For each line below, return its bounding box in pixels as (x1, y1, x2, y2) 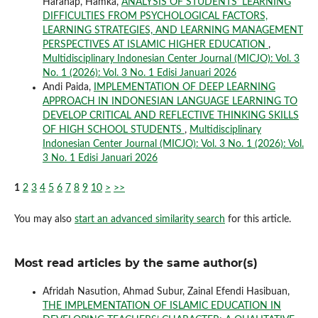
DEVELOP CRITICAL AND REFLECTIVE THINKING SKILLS (42, 110, 299, 121)
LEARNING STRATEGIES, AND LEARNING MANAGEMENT (42, 25, 303, 35)
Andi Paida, (42, 82, 94, 92)
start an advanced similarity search (74, 214, 225, 224)
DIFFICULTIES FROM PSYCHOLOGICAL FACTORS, (42, 11, 268, 21)
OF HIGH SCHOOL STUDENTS (42, 124, 185, 135)
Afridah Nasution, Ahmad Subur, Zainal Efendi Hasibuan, (42, 286, 290, 297)
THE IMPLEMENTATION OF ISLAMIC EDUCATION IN (42, 300, 281, 311)
